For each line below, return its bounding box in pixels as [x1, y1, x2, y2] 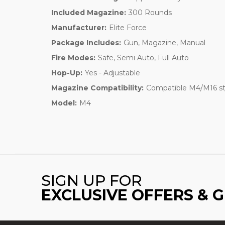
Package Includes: [51, 38, 121, 47]
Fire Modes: [51, 53, 95, 62]
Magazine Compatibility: [51, 83, 144, 92]
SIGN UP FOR [41, 171, 142, 190]
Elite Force [108, 23, 147, 32]
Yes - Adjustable [84, 68, 140, 77]
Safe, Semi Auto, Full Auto [97, 53, 189, 62]
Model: [51, 98, 77, 107]
